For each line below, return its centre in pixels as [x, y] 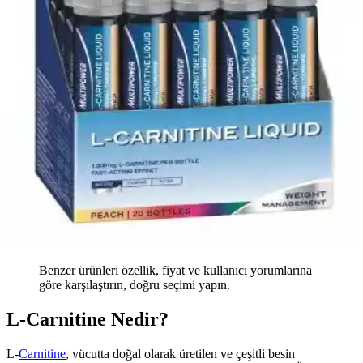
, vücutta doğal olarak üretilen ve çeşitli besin [180, 354]
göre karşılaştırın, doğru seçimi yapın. [135, 285]
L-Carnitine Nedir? [88, 320]
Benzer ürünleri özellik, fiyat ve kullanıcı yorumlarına [175, 271]
